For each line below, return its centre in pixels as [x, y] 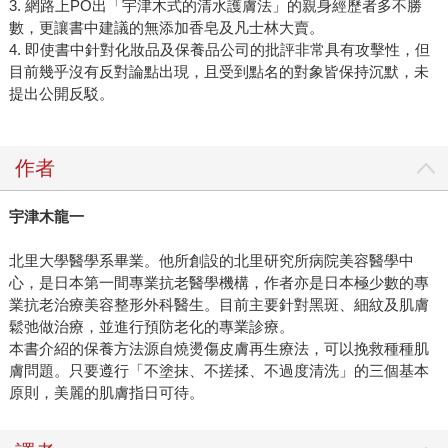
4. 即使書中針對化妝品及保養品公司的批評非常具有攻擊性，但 [219, 50]
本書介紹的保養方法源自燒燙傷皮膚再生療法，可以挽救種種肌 [218, 349]
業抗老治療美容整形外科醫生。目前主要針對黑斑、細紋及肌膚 [218, 305]
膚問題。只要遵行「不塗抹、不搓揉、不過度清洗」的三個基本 [218, 371]
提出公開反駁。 [61, 94]
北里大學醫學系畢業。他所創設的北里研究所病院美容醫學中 [211, 261]
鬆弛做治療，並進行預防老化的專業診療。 [151, 327]
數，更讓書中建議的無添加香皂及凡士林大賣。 [166, 28]
